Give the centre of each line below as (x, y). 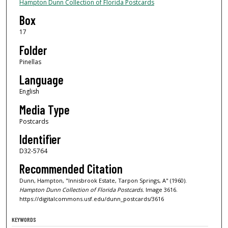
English (29, 92)
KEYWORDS (24, 220)
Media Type (44, 109)
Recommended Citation (71, 169)
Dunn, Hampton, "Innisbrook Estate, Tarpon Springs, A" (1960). (103, 181)
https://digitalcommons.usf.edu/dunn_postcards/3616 (91, 199)
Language (41, 80)
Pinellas (30, 62)
